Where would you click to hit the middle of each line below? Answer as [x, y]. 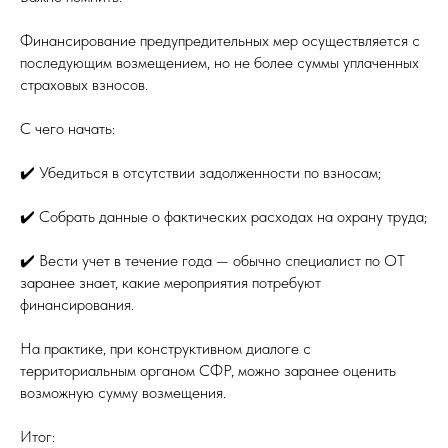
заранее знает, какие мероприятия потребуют [170, 282]
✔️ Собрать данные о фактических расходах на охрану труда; [223, 216]
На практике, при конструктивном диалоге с [165, 348]
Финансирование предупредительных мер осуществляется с [220, 40]
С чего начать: [67, 128]
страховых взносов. [84, 84]
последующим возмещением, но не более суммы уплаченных [219, 62]
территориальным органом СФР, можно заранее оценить [208, 370]
